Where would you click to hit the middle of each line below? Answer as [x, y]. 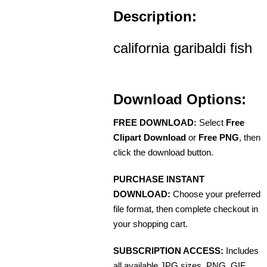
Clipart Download [150, 137]
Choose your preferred [215, 194]
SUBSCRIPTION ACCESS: [168, 250]
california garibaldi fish [183, 48]
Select [211, 122]
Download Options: [180, 99]
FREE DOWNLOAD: [155, 122]
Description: [155, 16]
